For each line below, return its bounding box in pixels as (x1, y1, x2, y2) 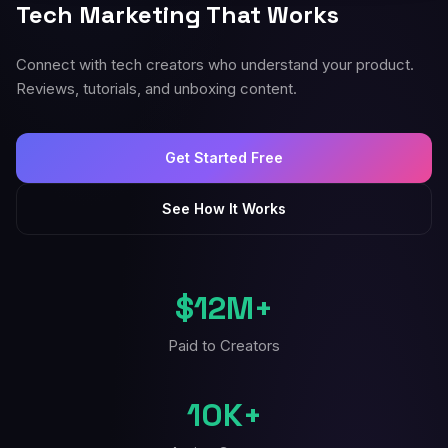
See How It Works (162, 200, 286, 217)
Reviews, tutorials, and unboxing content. (16, 79, 297, 98)
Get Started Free (165, 149, 283, 166)
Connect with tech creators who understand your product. (16, 55, 414, 74)
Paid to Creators (168, 336, 280, 355)
